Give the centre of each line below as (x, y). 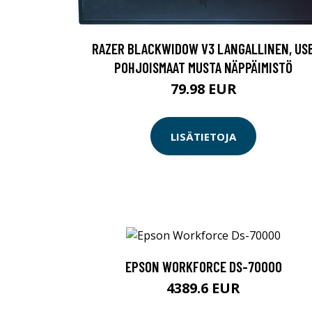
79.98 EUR (203, 89)
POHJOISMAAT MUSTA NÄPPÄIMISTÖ (203, 68)
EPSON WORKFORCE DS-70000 (203, 267)
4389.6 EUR (203, 288)
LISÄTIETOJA (203, 136)
